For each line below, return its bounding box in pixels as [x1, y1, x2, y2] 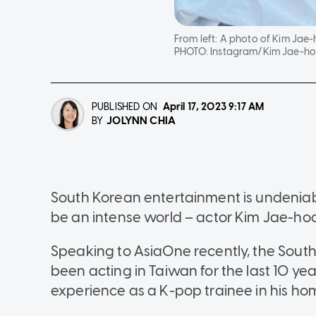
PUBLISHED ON [92, 100, 157, 113]
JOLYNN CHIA [107, 114, 176, 127]
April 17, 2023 [162, 100, 226, 113]
